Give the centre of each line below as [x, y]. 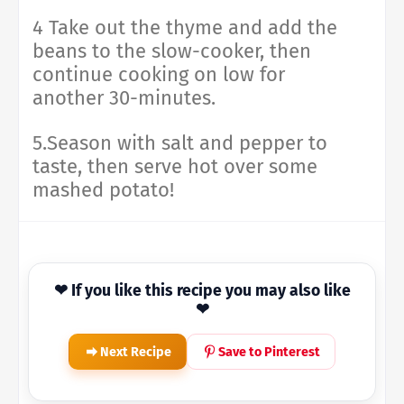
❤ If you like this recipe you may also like [202, 291]
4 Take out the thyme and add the [185, 28]
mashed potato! [103, 190]
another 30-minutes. [124, 98]
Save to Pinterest [269, 352]
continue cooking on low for [159, 75]
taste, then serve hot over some [175, 167]
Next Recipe [136, 352]
